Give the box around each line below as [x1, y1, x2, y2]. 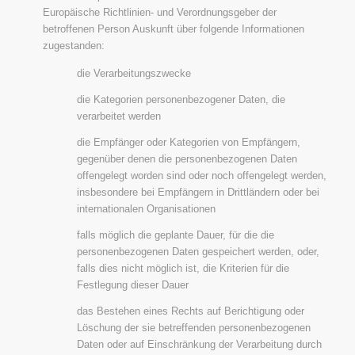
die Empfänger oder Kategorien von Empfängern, [76, 136, 300, 149]
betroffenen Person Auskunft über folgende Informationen [42, 23, 304, 36]
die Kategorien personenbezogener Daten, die [76, 94, 285, 106]
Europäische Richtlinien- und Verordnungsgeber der [42, 6, 277, 19]
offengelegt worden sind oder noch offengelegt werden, [76, 170, 326, 182]
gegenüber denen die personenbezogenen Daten [76, 153, 297, 166]
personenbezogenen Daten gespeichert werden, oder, [76, 246, 319, 258]
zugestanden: [42, 40, 105, 52]
